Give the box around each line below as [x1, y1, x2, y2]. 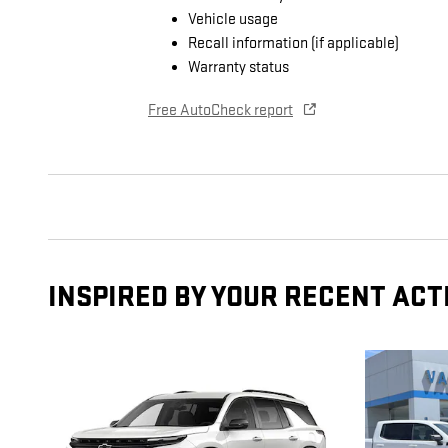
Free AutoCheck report [148, 101, 293, 121]
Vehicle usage [188, 10, 278, 30]
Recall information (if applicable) [188, 34, 399, 54]
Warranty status [188, 58, 289, 78]
